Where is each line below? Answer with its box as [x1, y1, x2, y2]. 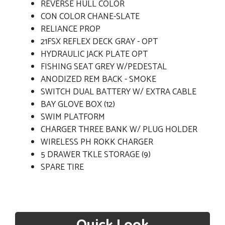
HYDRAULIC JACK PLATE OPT [41, 47, 148, 62]
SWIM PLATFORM [41, 110, 105, 125]
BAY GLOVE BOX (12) [41, 97, 115, 112]
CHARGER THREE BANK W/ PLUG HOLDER [41, 123, 199, 137]
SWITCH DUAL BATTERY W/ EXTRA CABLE [41, 85, 198, 99]
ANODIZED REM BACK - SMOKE [41, 72, 156, 87]
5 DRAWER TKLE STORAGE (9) [41, 148, 151, 162]
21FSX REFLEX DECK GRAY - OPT [41, 35, 158, 49]
